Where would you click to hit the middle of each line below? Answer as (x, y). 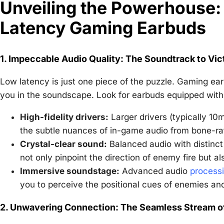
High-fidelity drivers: (64, 117)
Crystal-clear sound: (63, 144)
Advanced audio (155, 171)
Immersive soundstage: (70, 171)
